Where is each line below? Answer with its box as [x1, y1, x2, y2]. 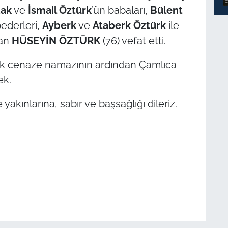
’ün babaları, [91, 4, 150, 16]
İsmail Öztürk [27, 4, 92, 16]
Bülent [150, 4, 183, 16]
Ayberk [42, 19, 76, 32]
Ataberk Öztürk [92, 19, 166, 32]
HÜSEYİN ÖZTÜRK [11, 34, 100, 47]
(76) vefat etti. [100, 34, 166, 47]
